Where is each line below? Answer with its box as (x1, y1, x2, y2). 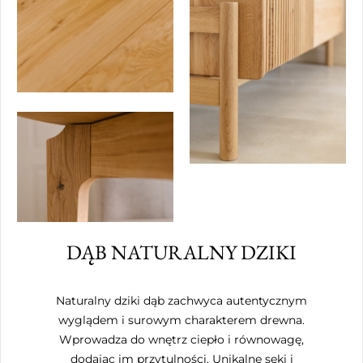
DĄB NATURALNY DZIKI (66, 238, 297, 265)
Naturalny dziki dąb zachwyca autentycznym (56, 293, 307, 308)
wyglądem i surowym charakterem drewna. (58, 312, 305, 327)
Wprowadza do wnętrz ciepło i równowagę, (59, 331, 304, 347)
